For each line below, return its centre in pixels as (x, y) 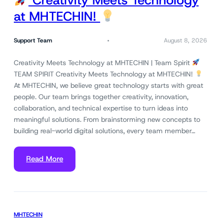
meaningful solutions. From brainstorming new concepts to (107, 119)
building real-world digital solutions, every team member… (105, 130)
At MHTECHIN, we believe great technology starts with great (109, 85)
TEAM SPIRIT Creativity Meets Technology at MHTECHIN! (104, 74)
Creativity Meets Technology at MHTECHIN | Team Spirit (103, 62)
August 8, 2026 (185, 41)
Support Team (33, 41)
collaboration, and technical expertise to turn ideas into (101, 108)
